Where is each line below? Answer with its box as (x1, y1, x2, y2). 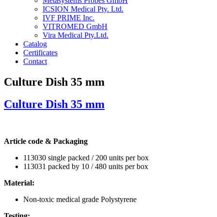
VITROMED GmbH (43, 22, 108, 31)
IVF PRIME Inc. (43, 13, 94, 22)
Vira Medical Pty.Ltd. (43, 31, 108, 39)
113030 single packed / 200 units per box (23, 154, 149, 162)
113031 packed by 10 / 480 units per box (23, 162, 148, 171)
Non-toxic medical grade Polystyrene (23, 195, 137, 204)
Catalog (23, 39, 47, 48)
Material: (4, 179, 34, 187)
